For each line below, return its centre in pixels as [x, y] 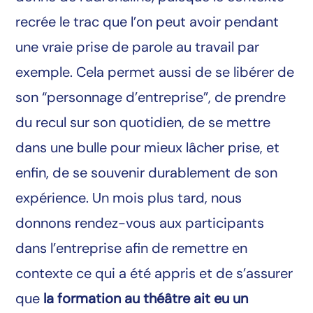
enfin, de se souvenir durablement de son [147, 172]
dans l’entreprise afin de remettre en [132, 248]
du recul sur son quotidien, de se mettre [143, 122]
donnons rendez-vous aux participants [140, 223]
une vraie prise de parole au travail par [138, 46]
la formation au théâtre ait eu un [146, 298]
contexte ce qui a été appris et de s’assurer [154, 273]
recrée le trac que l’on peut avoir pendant [147, 21]
